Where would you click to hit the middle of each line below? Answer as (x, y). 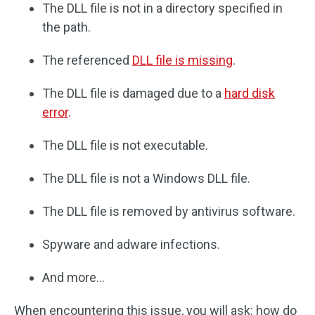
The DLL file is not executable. (125, 145)
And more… (73, 277)
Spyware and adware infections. (131, 244)
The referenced (87, 60)
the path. (66, 27)
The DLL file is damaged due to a (133, 93)
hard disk (250, 93)
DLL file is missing (182, 60)
